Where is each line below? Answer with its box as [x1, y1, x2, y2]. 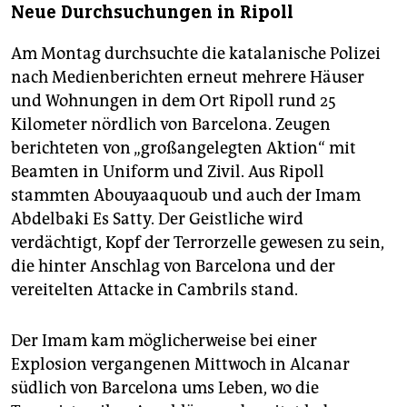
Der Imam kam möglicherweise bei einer [11, 331, 317, 352]
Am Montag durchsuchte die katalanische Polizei [11, 44, 381, 65]
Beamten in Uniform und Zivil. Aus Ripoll [11, 162, 324, 183]
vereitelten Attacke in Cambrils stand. [11, 280, 298, 301]
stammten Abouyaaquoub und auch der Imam [11, 185, 361, 206]
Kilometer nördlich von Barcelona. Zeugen [11, 114, 331, 135]
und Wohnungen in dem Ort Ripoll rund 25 [11, 91, 336, 112]
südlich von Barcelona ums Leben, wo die [11, 378, 319, 399]
